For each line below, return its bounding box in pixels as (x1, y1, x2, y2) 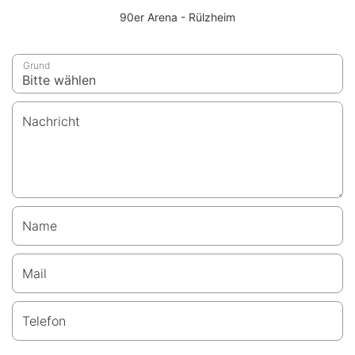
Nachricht (22, 113, 80, 129)
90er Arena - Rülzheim (120, 10, 235, 24)
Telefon (22, 312, 66, 329)
